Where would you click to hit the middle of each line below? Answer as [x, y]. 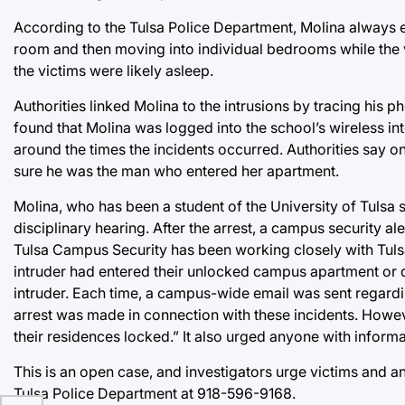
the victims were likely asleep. [113, 70]
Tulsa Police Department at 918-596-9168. [155, 393]
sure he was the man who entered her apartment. [176, 170]
